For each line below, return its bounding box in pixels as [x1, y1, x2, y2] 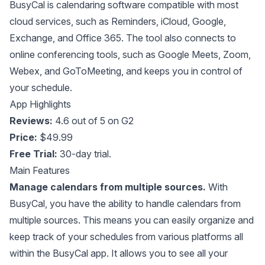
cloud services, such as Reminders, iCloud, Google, [9, 15, 226, 27]
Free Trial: [9, 147, 60, 160]
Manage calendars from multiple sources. [9, 180, 208, 193]
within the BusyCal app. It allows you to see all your [9, 247, 228, 259]
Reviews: [9, 114, 53, 127]
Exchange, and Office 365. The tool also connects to [9, 31, 236, 44]
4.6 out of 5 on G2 [53, 114, 134, 127]
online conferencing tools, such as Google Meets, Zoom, [9, 48, 251, 60]
